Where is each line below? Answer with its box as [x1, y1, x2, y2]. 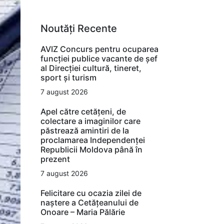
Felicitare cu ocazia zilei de [40, 187, 141, 198]
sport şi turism [40, 72, 96, 82]
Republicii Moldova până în [40, 144, 142, 154]
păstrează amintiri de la [40, 125, 129, 135]
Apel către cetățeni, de [40, 106, 126, 116]
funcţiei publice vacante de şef [40, 53, 157, 63]
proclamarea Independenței [40, 134, 145, 145]
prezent [40, 153, 70, 164]
